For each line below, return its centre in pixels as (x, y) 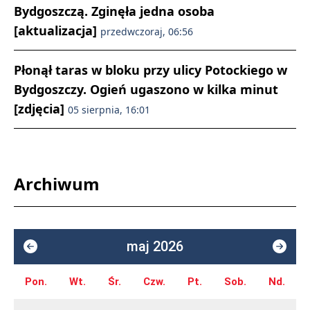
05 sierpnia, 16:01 (109, 109)
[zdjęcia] (41, 108)
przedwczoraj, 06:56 (147, 31)
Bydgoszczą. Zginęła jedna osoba (114, 11)
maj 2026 (155, 246)
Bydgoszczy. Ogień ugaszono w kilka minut (146, 89)
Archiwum (57, 183)
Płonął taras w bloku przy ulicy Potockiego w (151, 70)
